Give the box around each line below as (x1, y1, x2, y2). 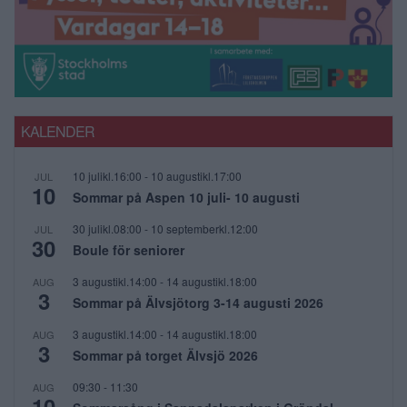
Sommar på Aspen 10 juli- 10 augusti (73, 188, 300, 207)
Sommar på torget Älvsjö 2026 (73, 346, 258, 365)
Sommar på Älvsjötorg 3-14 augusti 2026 (73, 293, 323, 313)
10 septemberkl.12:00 (151, 221, 258, 237)
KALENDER (21, 121, 94, 143)
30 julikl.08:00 (73, 221, 142, 237)
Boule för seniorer (73, 241, 184, 260)
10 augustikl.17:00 (151, 168, 242, 184)
